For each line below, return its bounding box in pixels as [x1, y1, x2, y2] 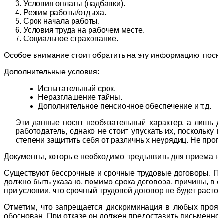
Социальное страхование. [23, 34, 118, 43]
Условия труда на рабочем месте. [23, 25, 145, 34]
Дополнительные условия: [4, 67, 99, 76]
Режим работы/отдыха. [23, 8, 106, 17]
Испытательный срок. [38, 84, 116, 92]
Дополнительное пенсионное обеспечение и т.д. [38, 101, 211, 110]
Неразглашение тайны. [38, 92, 122, 101]
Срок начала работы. [23, 17, 100, 25]
